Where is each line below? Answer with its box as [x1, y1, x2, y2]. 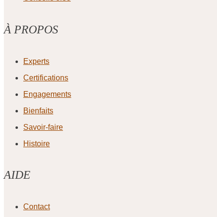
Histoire [23, 139, 50, 148]
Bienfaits [23, 106, 53, 115]
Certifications [23, 73, 68, 82]
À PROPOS [4, 23, 58, 36]
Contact [23, 202, 50, 211]
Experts [23, 57, 49, 65]
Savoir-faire [23, 123, 63, 131]
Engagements [23, 90, 71, 98]
